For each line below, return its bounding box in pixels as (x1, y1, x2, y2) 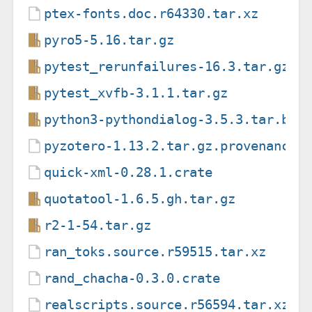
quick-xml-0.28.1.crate (44, 164, 213, 180)
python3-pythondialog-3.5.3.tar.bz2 (44, 111, 305, 127)
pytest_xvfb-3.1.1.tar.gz (44, 84, 228, 101)
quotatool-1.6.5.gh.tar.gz (44, 190, 236, 207)
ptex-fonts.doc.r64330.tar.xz (44, 5, 259, 22)
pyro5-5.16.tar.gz (44, 31, 175, 48)
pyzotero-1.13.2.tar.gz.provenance (44, 137, 297, 154)
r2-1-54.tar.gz (44, 217, 152, 233)
